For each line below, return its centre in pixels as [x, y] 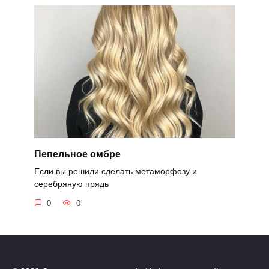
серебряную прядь [71, 184]
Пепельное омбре [77, 154]
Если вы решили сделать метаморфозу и [115, 171]
